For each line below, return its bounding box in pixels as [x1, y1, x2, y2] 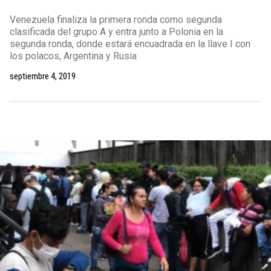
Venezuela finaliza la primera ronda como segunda [10, 14, 222, 25]
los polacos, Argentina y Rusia [10, 50, 137, 62]
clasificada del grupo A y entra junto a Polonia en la [10, 26, 223, 38]
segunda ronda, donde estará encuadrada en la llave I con [10, 38, 250, 50]
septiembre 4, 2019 [10, 71, 76, 82]
